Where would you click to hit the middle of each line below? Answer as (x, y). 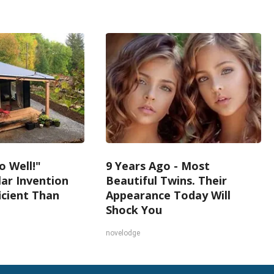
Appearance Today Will (168, 195)
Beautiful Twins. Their (167, 180)
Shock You (134, 210)
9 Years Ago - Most (158, 166)
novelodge (123, 233)
